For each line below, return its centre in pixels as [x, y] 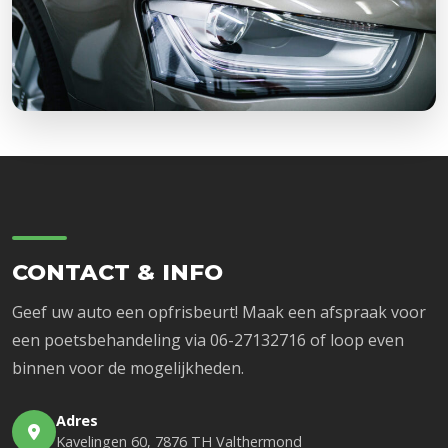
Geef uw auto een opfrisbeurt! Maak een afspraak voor [219, 311]
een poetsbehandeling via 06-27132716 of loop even [208, 339]
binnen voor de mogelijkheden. [128, 367]
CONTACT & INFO [117, 272]
